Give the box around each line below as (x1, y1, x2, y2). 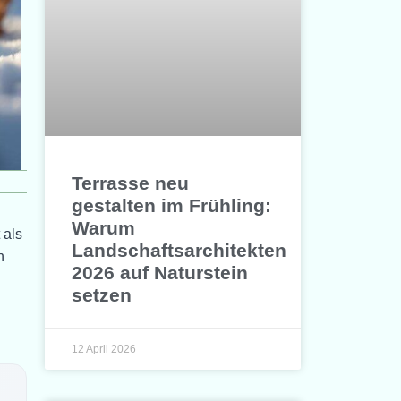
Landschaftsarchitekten (72, 240, 287, 261)
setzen (72, 285, 132, 306)
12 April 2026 (72, 343, 137, 356)
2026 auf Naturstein (72, 262, 249, 284)
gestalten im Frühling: (72, 195, 272, 217)
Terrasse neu (72, 173, 190, 194)
